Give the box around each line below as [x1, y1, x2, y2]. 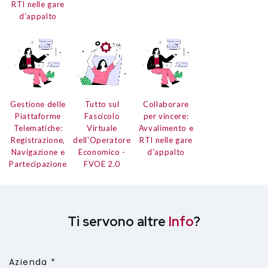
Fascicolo [84, 111, 120, 121]
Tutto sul [84, 99, 120, 109]
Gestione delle [10, 99, 66, 109]
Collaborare [142, 99, 190, 109]
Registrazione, [10, 135, 66, 145]
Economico [78, 147, 120, 157]
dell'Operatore [73, 135, 131, 145]
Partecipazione [9, 159, 67, 169]
